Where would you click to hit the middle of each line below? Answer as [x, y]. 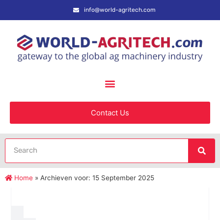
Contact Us [110, 112]
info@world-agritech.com [120, 10]
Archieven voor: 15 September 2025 [97, 178]
